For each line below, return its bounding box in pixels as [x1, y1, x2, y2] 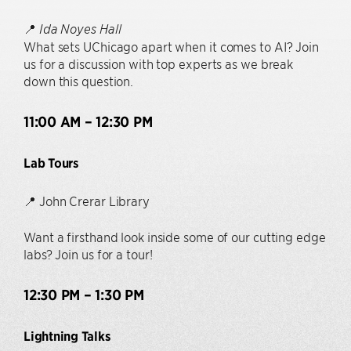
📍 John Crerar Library [24, 193, 150, 209]
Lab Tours [24, 154, 79, 171]
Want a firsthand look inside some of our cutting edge [24, 229, 326, 245]
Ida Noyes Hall [38, 20, 121, 37]
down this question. [24, 72, 134, 89]
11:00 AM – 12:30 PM [24, 112, 153, 131]
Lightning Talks [24, 327, 111, 345]
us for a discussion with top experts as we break [24, 55, 294, 71]
